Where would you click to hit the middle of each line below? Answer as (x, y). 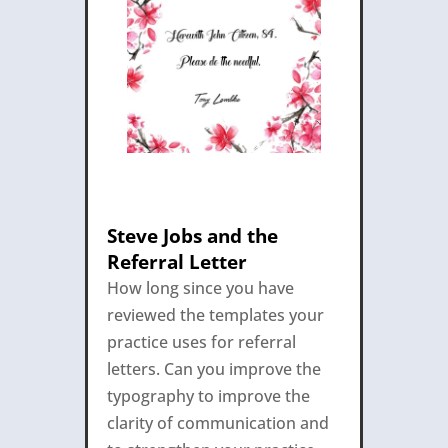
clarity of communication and (217, 423)
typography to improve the (208, 396)
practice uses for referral (201, 342)
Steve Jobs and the (192, 236)
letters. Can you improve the (213, 369)
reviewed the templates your (215, 315)
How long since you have (200, 288)
